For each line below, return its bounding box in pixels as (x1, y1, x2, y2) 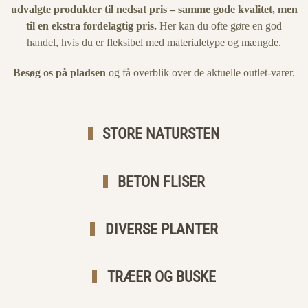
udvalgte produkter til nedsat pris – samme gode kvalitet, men (10, 3, 298, 15)
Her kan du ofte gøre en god (157, 20, 282, 32)
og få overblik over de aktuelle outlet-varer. (106, 67, 295, 78)
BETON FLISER (114, 173, 206, 190)
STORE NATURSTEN (99, 125, 221, 143)
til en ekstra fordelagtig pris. (26, 20, 157, 32)
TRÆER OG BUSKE (103, 268, 216, 286)
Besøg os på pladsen (13, 67, 106, 78)
